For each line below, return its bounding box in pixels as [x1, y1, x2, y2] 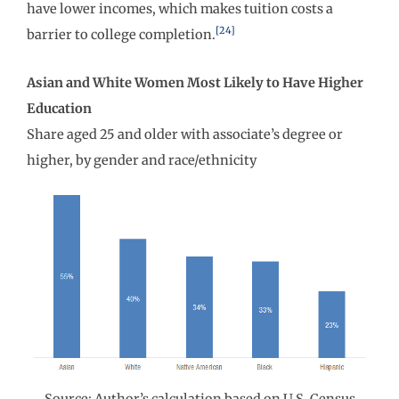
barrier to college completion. [27, 26, 216, 43]
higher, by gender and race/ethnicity [27, 152, 256, 169]
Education [27, 101, 92, 118]
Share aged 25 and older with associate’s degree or [27, 126, 343, 143]
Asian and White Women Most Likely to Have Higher [27, 75, 363, 92]
